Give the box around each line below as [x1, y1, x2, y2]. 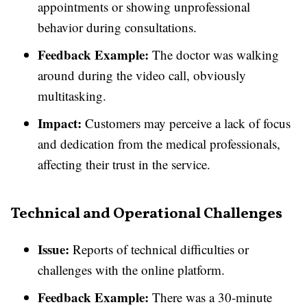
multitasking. [38, 87, 106, 104]
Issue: [38, 240, 69, 258]
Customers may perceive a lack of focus [82, 114, 291, 132]
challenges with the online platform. [38, 261, 225, 278]
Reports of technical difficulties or [69, 241, 249, 258]
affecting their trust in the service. [38, 156, 210, 173]
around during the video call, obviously [38, 66, 246, 84]
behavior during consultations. [38, 19, 197, 36]
